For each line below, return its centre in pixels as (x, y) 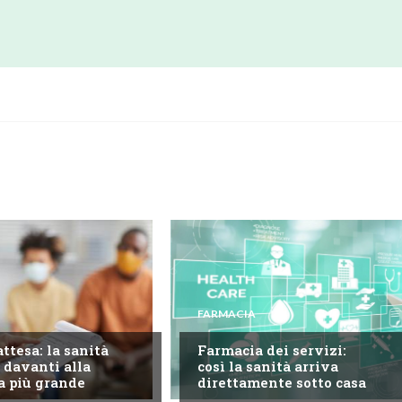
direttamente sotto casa (281, 382)
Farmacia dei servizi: (271, 350)
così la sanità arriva (267, 366)
